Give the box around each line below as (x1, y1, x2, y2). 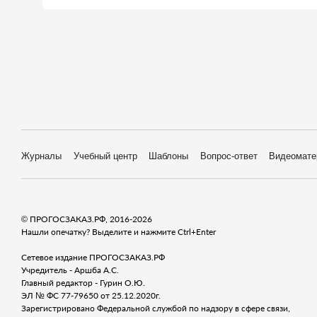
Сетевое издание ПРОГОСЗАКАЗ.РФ (21, 252, 165, 263)
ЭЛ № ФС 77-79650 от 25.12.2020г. (21, 290, 161, 301)
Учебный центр (73, 151, 137, 161)
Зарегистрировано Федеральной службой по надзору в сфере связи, (21, 303, 290, 313)
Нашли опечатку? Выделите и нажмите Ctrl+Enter (21, 226, 216, 237)
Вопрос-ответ (200, 151, 258, 161)
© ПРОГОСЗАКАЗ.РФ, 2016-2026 (21, 214, 152, 224)
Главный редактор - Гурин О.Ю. (21, 277, 145, 288)
